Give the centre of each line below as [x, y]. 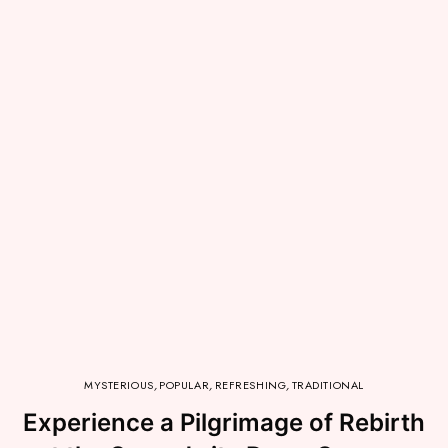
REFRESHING [250, 385]
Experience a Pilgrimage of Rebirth [224, 423]
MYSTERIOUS [119, 385]
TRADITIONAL [327, 385]
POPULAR [184, 385]
